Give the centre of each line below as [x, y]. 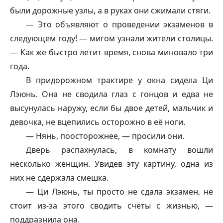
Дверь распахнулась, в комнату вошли [119, 150]
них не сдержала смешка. [59, 177]
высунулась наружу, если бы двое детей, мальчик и [111, 108]
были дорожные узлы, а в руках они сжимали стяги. [110, 10]
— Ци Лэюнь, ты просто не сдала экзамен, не [119, 191]
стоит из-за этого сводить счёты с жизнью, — [111, 205]
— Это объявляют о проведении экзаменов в [119, 24]
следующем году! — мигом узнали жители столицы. [111, 38]
